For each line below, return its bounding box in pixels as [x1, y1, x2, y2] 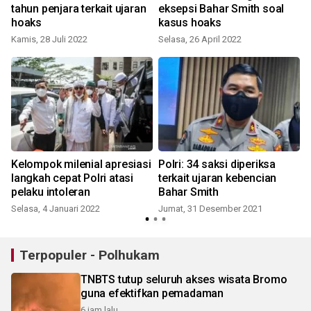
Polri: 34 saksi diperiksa [158, 157, 276, 171]
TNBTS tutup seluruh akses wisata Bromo [81, 272, 287, 286]
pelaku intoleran [11, 185, 90, 199]
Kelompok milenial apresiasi [11, 157, 151, 171]
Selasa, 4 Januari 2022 [11, 203, 100, 214]
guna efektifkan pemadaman [81, 286, 224, 300]
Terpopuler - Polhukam [19, 246, 160, 263]
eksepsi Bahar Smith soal [158, 1, 285, 15]
